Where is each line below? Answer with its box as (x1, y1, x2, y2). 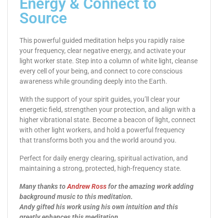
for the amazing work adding (107, 182, 194, 190)
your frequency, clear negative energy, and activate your (19, 46, 186, 54)
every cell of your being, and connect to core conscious (19, 67, 182, 75)
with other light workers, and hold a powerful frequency (19, 126, 185, 134)
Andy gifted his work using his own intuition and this (19, 202, 178, 211)
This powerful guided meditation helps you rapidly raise (19, 36, 184, 44)
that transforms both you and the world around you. (19, 136, 177, 144)
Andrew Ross (67, 182, 107, 190)
